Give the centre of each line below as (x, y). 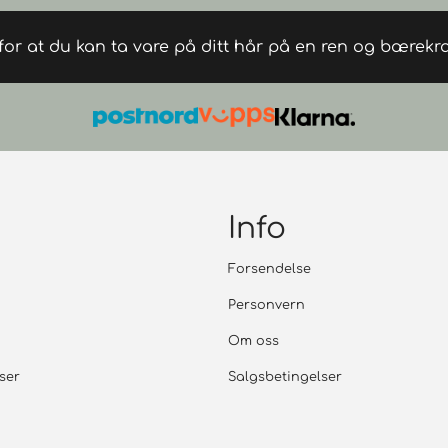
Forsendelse (269, 269)
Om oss (253, 341)
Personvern (266, 305)
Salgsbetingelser (285, 377)
